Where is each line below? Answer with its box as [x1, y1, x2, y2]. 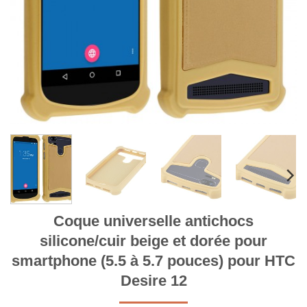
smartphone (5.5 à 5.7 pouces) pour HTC [12, 252, 295, 270]
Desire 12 [120, 272, 187, 290]
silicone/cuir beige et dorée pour [40, 232, 267, 250]
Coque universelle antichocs [53, 212, 254, 230]
